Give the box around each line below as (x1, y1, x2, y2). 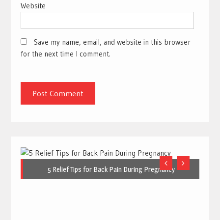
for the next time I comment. (20, 49, 110, 59)
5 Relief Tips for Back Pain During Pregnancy (47, 165, 175, 173)
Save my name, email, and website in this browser (33, 37, 191, 47)
